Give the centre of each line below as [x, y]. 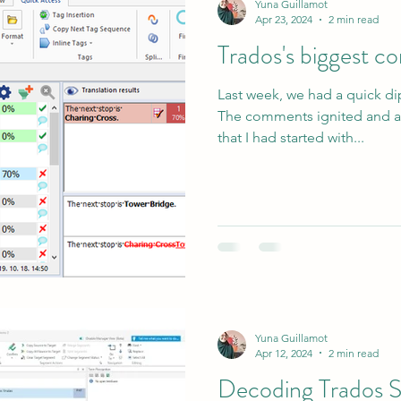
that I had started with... [291, 137]
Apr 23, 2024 [284, 19]
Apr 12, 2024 [284, 353]
